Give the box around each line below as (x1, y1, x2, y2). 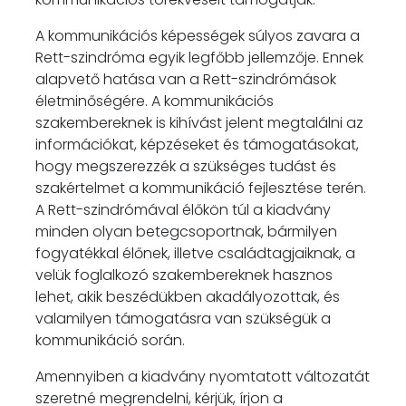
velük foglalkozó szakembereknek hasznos (35, 264, 333, 285)
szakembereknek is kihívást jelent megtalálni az (35, 111, 363, 133)
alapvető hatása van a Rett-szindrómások (35, 68, 336, 90)
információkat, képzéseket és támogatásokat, (35, 133, 359, 155)
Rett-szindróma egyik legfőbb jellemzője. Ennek (35, 46, 363, 68)
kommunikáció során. (35, 329, 185, 351)
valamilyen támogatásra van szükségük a (35, 307, 331, 329)
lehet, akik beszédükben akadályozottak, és (35, 285, 340, 307)
